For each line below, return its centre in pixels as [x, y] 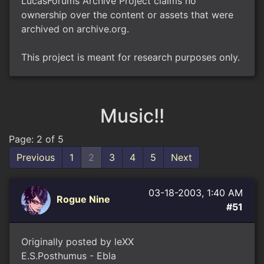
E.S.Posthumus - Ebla [69, 256]
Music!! [132, 116]
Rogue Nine [83, 199]
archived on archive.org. [75, 29]
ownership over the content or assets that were [127, 15]
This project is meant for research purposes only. [131, 57]
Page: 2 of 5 [36, 139]
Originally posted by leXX [77, 242]
